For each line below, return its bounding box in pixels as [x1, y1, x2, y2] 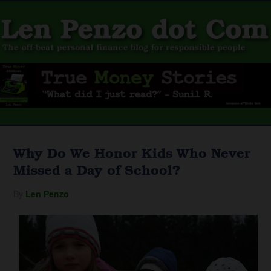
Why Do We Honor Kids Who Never [13, 143, 251, 162]
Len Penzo [25, 188, 70, 200]
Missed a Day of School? [13, 160, 181, 179]
